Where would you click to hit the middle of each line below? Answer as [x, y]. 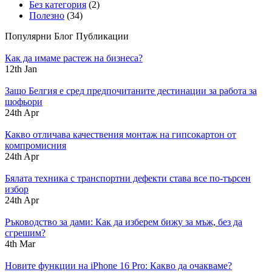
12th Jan [21, 69]
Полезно [47, 15]
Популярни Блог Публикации [67, 36]
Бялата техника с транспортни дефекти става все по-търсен [128, 178]
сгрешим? [25, 233]
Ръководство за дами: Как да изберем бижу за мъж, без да [124, 222]
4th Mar [20, 243]
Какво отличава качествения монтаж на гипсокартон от [121, 134]
